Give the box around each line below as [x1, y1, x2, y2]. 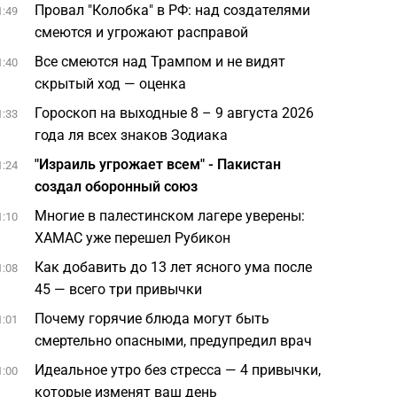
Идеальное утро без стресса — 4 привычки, [35, 362, 322, 378]
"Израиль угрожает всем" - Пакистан [35, 156, 282, 173]
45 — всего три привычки [35, 281, 203, 298]
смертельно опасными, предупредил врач [35, 332, 313, 349]
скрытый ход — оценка [35, 75, 187, 92]
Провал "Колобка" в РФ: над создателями [35, 2, 311, 19]
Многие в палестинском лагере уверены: [35, 207, 306, 224]
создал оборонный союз [35, 178, 198, 195]
